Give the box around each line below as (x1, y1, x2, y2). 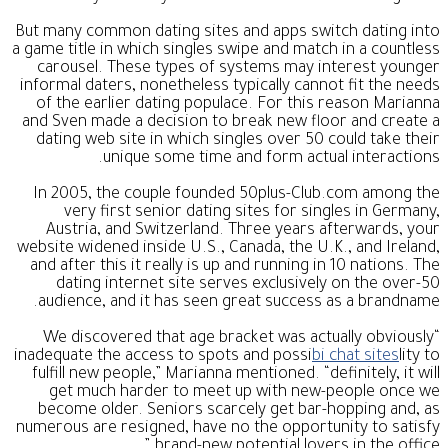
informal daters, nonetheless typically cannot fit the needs (20, 78, 440, 97)
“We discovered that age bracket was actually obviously (43, 330, 434, 349)
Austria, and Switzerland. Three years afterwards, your (46, 222, 440, 241)
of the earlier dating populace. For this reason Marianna (36, 96, 440, 115)
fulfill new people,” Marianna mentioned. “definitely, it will (32, 366, 440, 385)
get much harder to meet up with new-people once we (49, 384, 440, 403)
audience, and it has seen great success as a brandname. (38, 294, 440, 313)
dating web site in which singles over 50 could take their (36, 132, 440, 151)
